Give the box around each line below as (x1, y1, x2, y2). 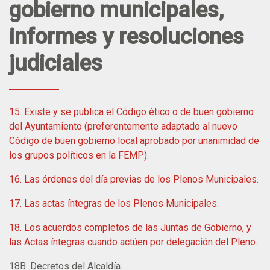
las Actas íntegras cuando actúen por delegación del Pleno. (9, 236, 257, 248)
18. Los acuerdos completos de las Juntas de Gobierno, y (9, 221, 251, 233)
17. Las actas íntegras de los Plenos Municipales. (9, 197, 219, 209)
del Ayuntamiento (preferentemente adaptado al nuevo (9, 120, 237, 132)
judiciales (9, 49, 102, 76)
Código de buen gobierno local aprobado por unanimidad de (9, 134, 259, 146)
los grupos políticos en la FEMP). (9, 149, 149, 161)
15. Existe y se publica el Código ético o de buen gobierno (9, 105, 254, 118)
